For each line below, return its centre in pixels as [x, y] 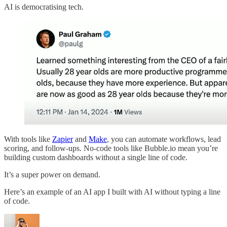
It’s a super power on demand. [52, 174]
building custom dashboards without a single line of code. [96, 157]
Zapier [63, 139]
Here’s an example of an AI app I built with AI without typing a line [112, 192]
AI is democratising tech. [44, 7]
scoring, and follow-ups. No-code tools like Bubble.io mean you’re [111, 148]
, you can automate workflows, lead [164, 139]
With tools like [28, 139]
